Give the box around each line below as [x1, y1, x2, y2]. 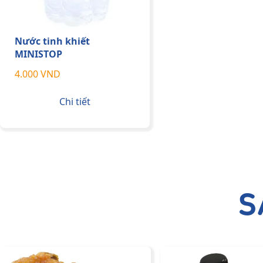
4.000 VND [15, 68, 60, 81]
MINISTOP [15, 48, 62, 61]
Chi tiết [59, 95, 91, 109]
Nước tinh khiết [15, 35, 90, 48]
